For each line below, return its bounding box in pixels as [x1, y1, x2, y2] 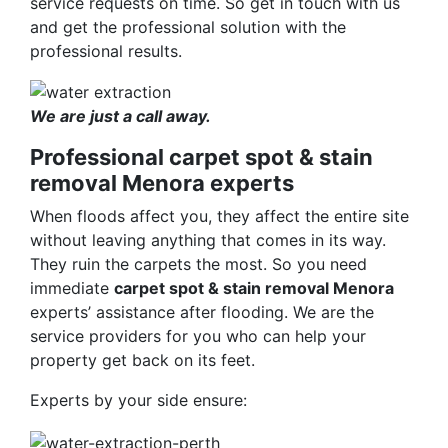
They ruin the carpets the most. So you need [30, 254, 367, 275]
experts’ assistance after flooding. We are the [30, 302, 374, 323]
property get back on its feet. [30, 350, 255, 371]
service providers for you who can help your [30, 326, 366, 347]
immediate [30, 278, 114, 299]
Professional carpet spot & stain [30, 144, 373, 171]
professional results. [30, 40, 182, 61]
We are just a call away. [30, 106, 211, 127]
